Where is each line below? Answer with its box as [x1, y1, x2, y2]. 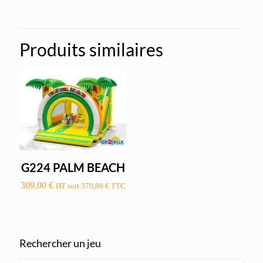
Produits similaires [19, 38, 163, 60]
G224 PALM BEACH [21, 160, 126, 175]
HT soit [56, 181, 82, 191]
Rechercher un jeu [19, 237, 101, 250]
